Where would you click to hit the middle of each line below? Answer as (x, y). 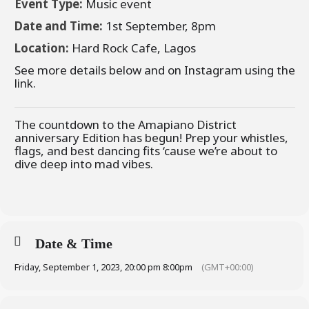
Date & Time (74, 243)
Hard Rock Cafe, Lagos (134, 48)
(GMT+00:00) (228, 267)
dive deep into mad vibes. (84, 164)
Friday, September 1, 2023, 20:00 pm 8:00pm (103, 267)
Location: (43, 48)
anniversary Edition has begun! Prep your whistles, (151, 138)
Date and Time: (60, 26)
